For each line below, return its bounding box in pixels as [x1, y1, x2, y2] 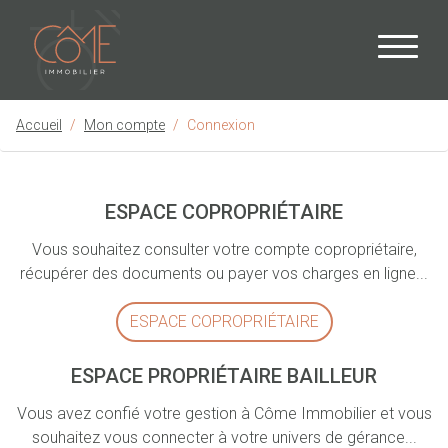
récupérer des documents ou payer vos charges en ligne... [20, 264, 428, 283]
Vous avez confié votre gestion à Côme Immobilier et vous [16, 404, 432, 423]
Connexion [187, 117, 255, 133]
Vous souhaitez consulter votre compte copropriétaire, [31, 240, 417, 259]
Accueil [16, 117, 62, 133]
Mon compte [84, 117, 165, 133]
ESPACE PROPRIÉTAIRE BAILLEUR [71, 364, 377, 388]
